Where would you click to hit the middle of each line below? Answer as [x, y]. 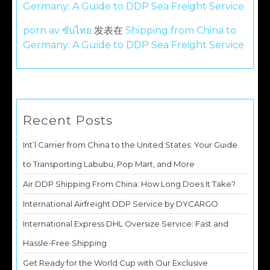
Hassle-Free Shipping [65, 243]
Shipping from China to [181, 30]
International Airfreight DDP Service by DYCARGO [121, 204]
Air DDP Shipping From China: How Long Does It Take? [129, 184]
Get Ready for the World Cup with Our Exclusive [115, 263]
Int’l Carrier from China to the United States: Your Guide [130, 145]
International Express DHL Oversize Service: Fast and [126, 224]
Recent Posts [68, 120]
